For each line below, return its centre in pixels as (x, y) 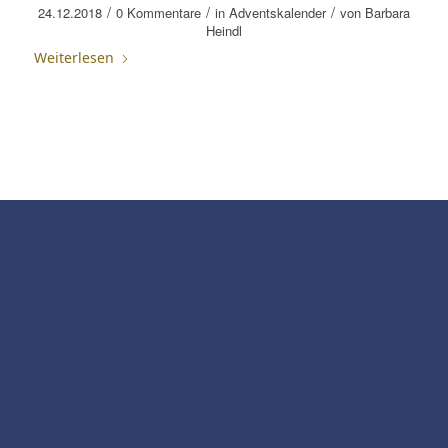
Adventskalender (277, 12)
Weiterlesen (73, 57)
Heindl (223, 30)
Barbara (387, 12)
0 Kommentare (158, 12)
